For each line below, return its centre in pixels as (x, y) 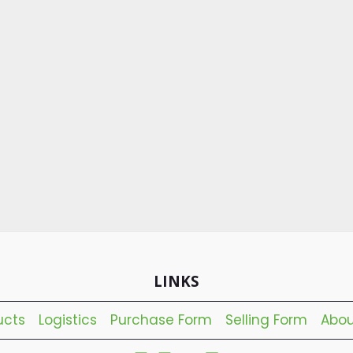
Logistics (68, 320)
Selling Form (266, 320)
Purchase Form (161, 320)
